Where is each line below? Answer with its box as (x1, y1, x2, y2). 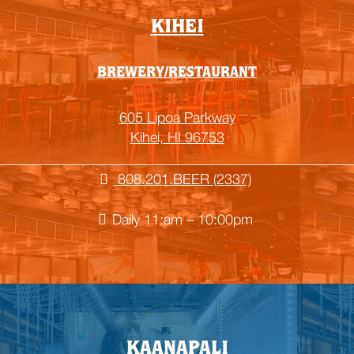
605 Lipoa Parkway (119, 108, 235, 126)
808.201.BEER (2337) (113, 170, 251, 187)
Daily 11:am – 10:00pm (111, 210, 253, 228)
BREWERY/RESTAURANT (97, 66, 257, 81)
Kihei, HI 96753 (130, 128, 224, 145)
